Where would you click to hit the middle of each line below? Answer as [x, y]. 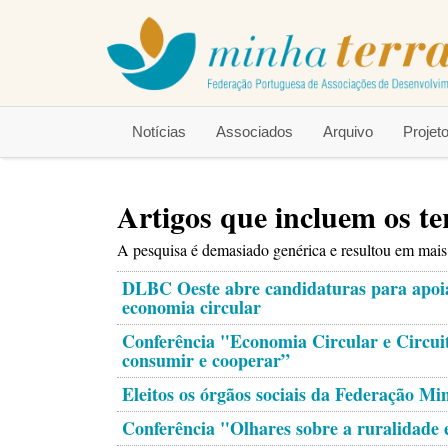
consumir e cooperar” [206, 360]
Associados [254, 131]
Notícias [159, 131]
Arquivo [348, 131]
